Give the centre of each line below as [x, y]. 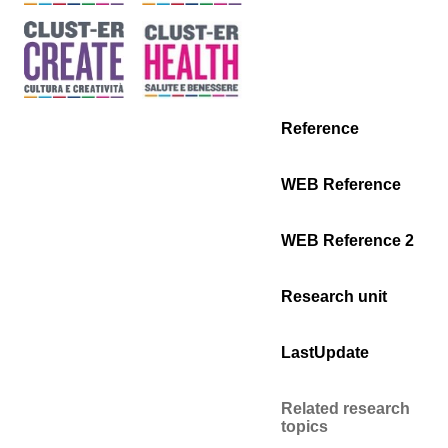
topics [304, 426]
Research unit [334, 296]
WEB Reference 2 [347, 240]
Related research [345, 408]
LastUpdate [325, 352]
